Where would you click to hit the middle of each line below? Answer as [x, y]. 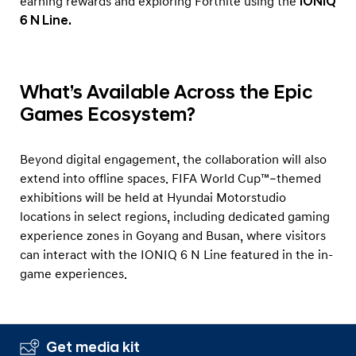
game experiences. [74, 274]
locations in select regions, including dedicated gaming [175, 217]
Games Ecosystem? [108, 115]
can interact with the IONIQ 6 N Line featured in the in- [176, 255]
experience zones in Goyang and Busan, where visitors [173, 236]
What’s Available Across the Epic [166, 93]
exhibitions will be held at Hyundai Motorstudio [153, 197]
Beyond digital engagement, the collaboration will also [173, 159]
